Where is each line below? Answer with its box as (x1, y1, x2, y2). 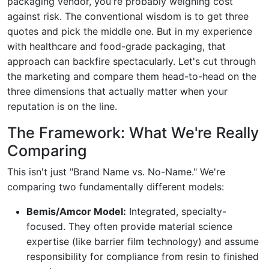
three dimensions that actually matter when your (7, 85, 228, 97)
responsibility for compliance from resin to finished (26, 250, 259, 262)
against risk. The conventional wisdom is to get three (7, 10, 249, 22)
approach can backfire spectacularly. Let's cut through (7, 55, 256, 67)
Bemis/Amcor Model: (26, 205, 126, 217)
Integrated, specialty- (126, 205, 226, 217)
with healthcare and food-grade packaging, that (7, 40, 226, 52)
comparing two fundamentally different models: (7, 180, 224, 193)
